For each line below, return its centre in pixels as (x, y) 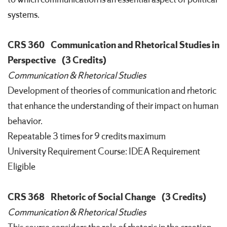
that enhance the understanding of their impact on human (113, 106)
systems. (24, 15)
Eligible (22, 167)
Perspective (32, 61)
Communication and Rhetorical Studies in (135, 45)
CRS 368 (26, 197)
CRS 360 (26, 45)
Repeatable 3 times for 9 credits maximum (87, 137)
